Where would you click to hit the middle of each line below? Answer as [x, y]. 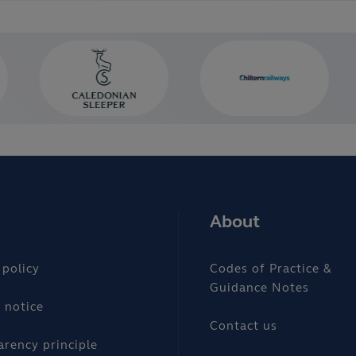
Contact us [244, 327]
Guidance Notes [259, 289]
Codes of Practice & [271, 270]
